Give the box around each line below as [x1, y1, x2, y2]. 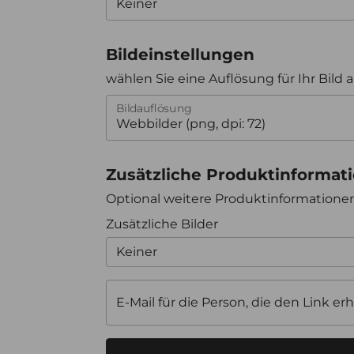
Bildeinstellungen [106, 44, 254, 64]
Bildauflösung [116, 102, 192, 115]
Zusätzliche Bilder [106, 216, 218, 232]
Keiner [116, 243, 157, 259]
